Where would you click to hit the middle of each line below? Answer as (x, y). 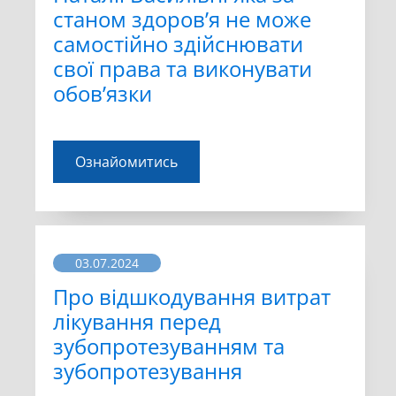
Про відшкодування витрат (192, 297)
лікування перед (137, 322)
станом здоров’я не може (182, 19)
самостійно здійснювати (178, 44)
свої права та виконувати (183, 69)
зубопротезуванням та (169, 346)
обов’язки (103, 94)
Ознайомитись (126, 162)
